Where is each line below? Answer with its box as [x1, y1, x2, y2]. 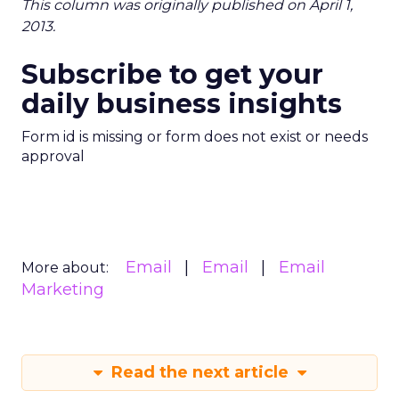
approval [21, 148, 85, 165]
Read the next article [106, 362, 293, 382]
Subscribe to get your [21, 58, 323, 91]
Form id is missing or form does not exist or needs [21, 128, 368, 145]
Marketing [21, 280, 104, 299]
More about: [21, 259, 109, 276]
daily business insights [21, 87, 342, 120]
